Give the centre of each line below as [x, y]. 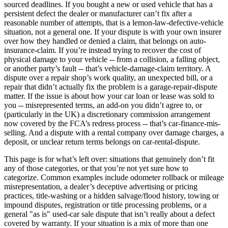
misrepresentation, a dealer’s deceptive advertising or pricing [101, 187]
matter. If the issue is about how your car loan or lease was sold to [109, 96]
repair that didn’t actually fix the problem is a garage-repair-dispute [111, 87]
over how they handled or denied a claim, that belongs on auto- [105, 41]
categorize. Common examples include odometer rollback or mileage [114, 178]
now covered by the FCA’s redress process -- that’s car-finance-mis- [112, 124]
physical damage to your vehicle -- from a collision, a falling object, [112, 60]
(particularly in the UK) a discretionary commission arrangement [107, 115]
